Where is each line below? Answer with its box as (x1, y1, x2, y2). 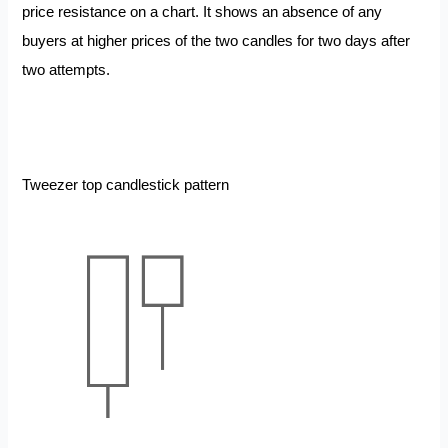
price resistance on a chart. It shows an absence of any (22, 3, 383, 20)
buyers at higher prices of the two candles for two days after (22, 32, 411, 49)
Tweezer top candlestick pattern (22, 177, 230, 194)
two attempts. (22, 61, 115, 78)
